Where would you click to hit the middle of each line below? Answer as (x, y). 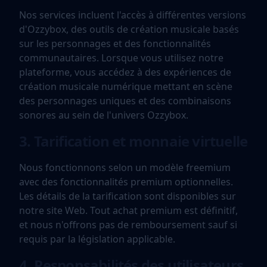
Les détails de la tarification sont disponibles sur (128, 196)
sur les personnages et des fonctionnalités (115, 44)
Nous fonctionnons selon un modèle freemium (125, 167)
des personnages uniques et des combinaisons (125, 101)
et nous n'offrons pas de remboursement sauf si (128, 225)
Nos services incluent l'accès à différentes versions (133, 15)
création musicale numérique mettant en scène (126, 86)
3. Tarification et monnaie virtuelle (133, 141)
